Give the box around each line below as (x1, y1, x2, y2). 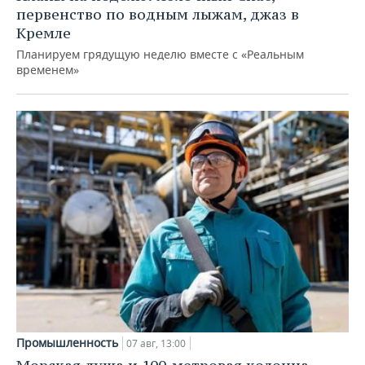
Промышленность (16, 334, 118, 350)
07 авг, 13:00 (126, 336, 186, 350)
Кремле (16, 24, 71, 43)
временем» (16, 62, 79, 78)
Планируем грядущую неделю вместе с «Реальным (16, 46, 304, 63)
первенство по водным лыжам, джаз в (16, 5, 299, 24)
